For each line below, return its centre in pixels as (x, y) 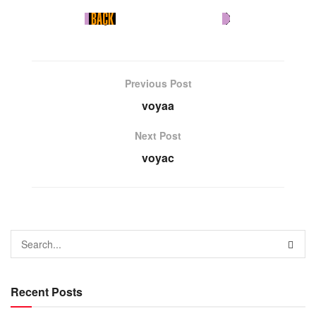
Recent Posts (47, 291)
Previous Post (158, 83)
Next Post (158, 135)
